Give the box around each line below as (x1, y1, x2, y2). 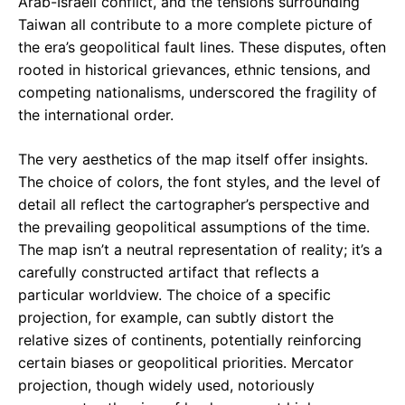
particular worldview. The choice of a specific (18, 286, 331, 305)
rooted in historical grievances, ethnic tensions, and (18, 61, 371, 80)
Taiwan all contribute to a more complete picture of (18, 15, 372, 34)
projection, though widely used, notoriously (18, 376, 315, 395)
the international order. (18, 106, 174, 125)
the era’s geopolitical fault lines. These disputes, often (18, 38, 386, 57)
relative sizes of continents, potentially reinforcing (18, 331, 362, 350)
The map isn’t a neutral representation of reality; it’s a (18, 240, 382, 259)
